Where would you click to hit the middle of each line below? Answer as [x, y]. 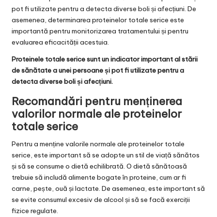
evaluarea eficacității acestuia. [60, 42]
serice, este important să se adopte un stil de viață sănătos [106, 155]
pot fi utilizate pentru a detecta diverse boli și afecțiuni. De [104, 8]
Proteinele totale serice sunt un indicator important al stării [105, 59]
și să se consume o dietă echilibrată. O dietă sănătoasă [99, 166]
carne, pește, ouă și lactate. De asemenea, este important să [108, 188]
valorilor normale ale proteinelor [97, 114]
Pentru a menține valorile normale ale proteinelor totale [98, 144]
